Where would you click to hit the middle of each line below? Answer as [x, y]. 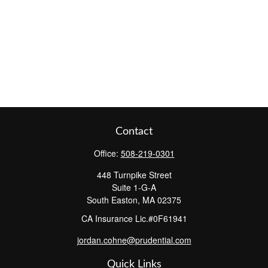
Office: [107, 153]
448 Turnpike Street [134, 175]
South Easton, [113, 200]
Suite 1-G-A [134, 187]
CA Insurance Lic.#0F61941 [134, 218]
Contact [134, 132]
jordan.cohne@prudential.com [134, 240]
